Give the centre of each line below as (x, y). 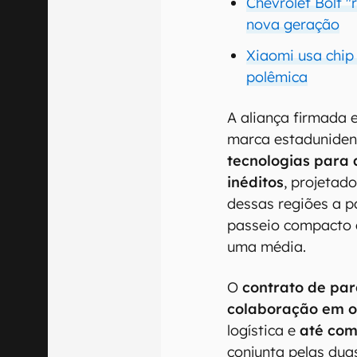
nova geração (293, 24)
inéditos (256, 182)
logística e (264, 330)
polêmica (277, 76)
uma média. (267, 246)
